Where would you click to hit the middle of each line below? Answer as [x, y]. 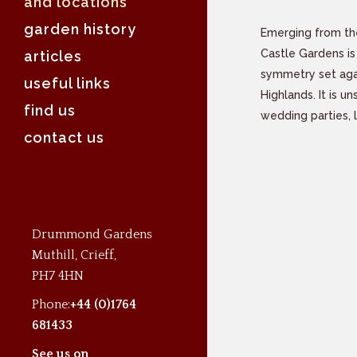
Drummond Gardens [92, 234]
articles [53, 56]
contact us [64, 137]
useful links [67, 83]
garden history [80, 29]
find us [50, 110]
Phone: [51, 304]
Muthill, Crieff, [74, 255]
